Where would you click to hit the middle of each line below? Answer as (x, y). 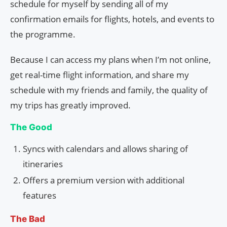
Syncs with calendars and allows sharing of (105, 148)
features (40, 195)
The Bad (28, 219)
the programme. (43, 34)
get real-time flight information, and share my (100, 74)
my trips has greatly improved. (70, 105)
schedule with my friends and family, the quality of (109, 90)
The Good (31, 127)
